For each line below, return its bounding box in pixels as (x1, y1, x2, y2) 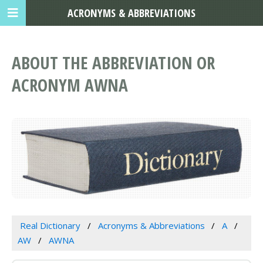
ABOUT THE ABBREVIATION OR (12, 51, 215, 75)
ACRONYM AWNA (12, 73, 128, 97)
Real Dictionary (19, 220, 80, 232)
